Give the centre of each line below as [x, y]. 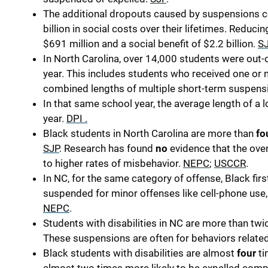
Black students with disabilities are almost [140, 253]
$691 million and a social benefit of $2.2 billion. [150, 44]
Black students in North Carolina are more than [150, 134]
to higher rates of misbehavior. [113, 164]
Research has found [109, 149]
